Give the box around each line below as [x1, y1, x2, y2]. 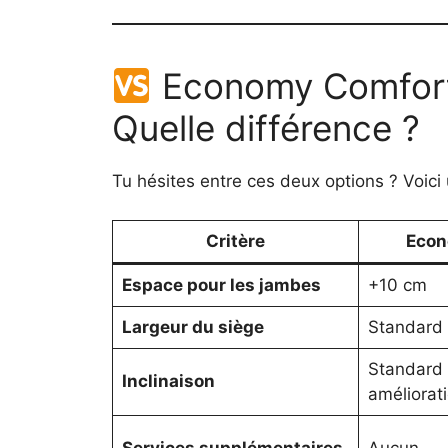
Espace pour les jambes [121, 274, 321, 295]
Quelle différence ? [112, 107, 420, 150]
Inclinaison [121, 370, 215, 391]
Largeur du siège [121, 316, 264, 337]
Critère [206, 230, 265, 251]
